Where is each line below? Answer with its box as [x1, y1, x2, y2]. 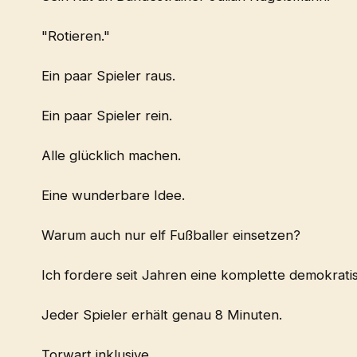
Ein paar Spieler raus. [41, 68, 175, 84]
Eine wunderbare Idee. [41, 187, 185, 204]
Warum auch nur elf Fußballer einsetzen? [41, 227, 300, 244]
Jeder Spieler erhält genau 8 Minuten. [41, 307, 282, 324]
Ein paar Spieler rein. [41, 108, 172, 124]
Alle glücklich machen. [41, 147, 181, 164]
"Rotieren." [41, 28, 110, 45]
